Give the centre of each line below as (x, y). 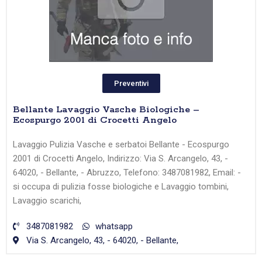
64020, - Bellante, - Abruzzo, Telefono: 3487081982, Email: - (127, 173)
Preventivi (131, 84)
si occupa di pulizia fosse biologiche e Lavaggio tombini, (121, 187)
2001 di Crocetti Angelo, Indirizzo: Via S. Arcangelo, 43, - (120, 159)
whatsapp (114, 227)
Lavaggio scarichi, (47, 201)
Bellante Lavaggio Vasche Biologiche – (106, 110)
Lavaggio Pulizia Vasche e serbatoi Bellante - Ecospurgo (121, 145)
